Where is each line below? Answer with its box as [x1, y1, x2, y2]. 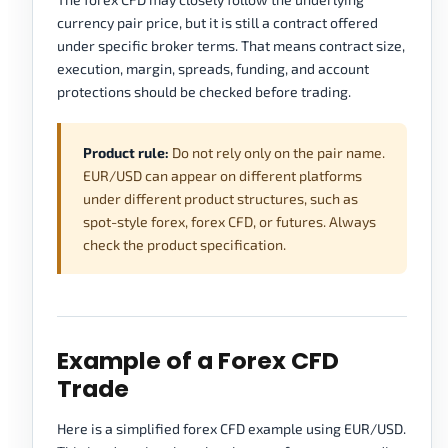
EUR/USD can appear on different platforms [83, 167, 362, 185]
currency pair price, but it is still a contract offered [57, 14, 378, 32]
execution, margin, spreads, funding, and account [57, 60, 369, 78]
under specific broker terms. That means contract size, [57, 37, 405, 55]
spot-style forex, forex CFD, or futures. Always [83, 213, 376, 231]
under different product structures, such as [83, 190, 358, 208]
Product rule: [83, 144, 169, 162]
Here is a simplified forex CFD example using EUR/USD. [57, 420, 406, 438]
